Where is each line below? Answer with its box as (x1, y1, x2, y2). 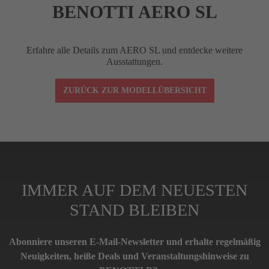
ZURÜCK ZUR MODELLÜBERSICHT (62, 85, 207, 95)
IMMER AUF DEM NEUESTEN (22, 181, 247, 199)
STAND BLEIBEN (70, 201, 199, 219)
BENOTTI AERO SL (52, 1, 217, 22)
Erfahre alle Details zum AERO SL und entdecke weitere (26, 44, 243, 55)
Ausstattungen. (106, 56, 163, 67)
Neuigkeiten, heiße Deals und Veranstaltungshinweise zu (20, 251, 249, 261)
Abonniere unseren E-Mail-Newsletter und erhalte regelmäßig (8, 237, 261, 247)
